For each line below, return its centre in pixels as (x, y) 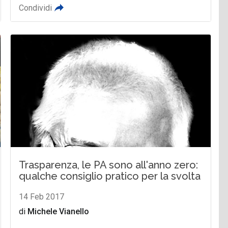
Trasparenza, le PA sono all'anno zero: (109, 165)
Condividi (36, 8)
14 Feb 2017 (42, 196)
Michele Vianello (59, 211)
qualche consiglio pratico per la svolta (110, 176)
